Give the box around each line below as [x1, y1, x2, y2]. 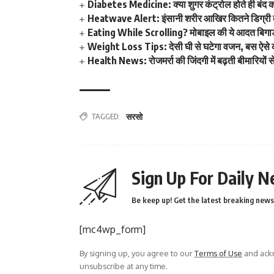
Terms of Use [194, 248, 242, 258]
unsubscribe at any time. [80, 261, 168, 271]
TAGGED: [92, 111, 120, 121]
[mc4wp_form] [80, 223, 146, 235]
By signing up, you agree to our [80, 248, 194, 258]
